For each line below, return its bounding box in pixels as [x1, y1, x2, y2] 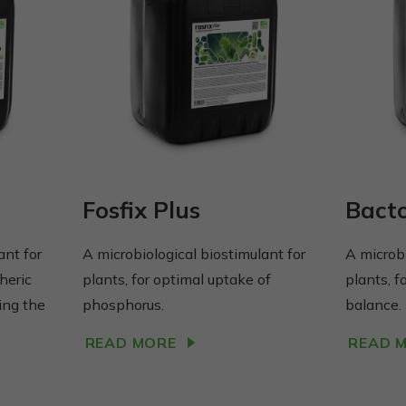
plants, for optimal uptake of [82, 269, 271, 288]
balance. [345, 295, 402, 314]
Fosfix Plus [82, 195, 200, 224]
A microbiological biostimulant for [82, 244, 305, 263]
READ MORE [84, 333, 177, 352]
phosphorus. [82, 295, 164, 314]
